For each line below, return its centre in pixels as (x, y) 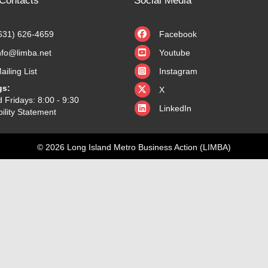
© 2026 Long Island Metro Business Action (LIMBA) (134, 147)
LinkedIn (175, 108)
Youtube (175, 52)
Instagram (178, 71)
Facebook (178, 34)
